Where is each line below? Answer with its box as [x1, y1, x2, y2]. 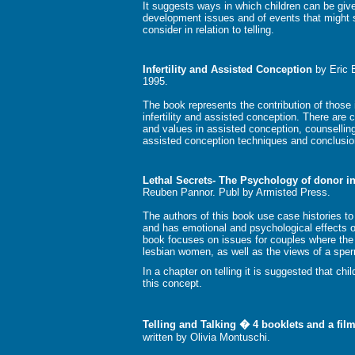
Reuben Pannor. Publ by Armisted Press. [143, 186, 330, 199]
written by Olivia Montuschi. [143, 331, 270, 344]
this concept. [143, 277, 202, 290]
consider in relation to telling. [143, 24, 274, 36]
